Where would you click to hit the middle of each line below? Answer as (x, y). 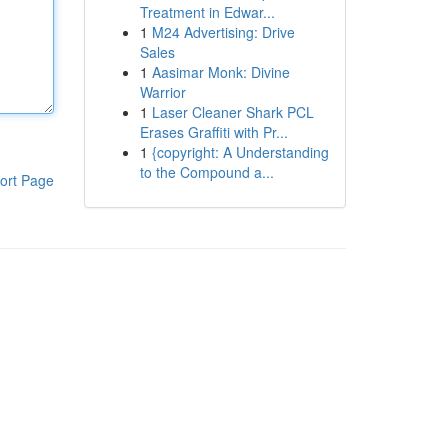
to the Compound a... (206, 172)
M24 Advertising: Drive (223, 32)
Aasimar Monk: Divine (220, 72)
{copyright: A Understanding (240, 152)
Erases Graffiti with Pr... (213, 132)
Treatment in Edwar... (207, 12)
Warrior (162, 92)
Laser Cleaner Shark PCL (232, 112)
